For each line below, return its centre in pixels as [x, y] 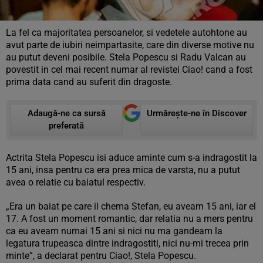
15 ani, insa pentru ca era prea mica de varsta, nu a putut [123, 170]
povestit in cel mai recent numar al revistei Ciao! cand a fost [129, 70]
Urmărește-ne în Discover [197, 113]
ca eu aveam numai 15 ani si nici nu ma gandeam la [114, 231]
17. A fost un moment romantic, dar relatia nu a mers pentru [129, 219]
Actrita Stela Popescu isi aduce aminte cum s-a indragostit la [131, 158]
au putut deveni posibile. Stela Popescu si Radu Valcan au [126, 57]
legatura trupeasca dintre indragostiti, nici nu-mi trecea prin [127, 243]
